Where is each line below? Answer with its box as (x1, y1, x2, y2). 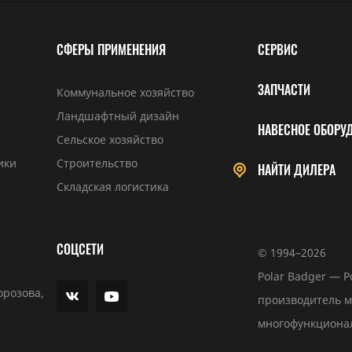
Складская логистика (57, 179, 170, 194)
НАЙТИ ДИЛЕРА (257, 160, 335, 179)
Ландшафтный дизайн (57, 108, 180, 123)
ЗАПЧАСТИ (257, 80, 310, 99)
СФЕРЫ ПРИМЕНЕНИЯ (57, 40, 167, 59)
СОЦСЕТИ (57, 240, 104, 258)
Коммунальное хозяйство (57, 85, 195, 100)
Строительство (57, 156, 138, 170)
